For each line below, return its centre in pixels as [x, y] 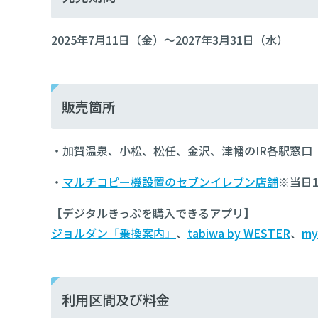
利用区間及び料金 [116, 299]
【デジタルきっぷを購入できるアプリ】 [153, 213]
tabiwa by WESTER [239, 233]
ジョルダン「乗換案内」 [114, 233]
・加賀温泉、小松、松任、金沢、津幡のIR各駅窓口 [182, 150]
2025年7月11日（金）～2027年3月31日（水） [170, 40]
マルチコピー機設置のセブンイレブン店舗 [170, 182]
